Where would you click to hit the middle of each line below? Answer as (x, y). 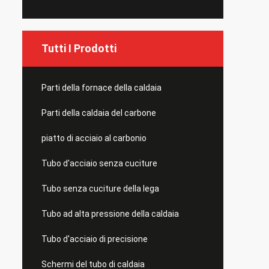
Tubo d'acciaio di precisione (95, 239)
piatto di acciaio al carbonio (94, 138)
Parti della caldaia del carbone (99, 113)
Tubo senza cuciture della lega (100, 189)
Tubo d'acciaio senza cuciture (99, 163)
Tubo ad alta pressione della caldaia (110, 214)
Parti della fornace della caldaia (101, 88)
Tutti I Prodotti (79, 48)
